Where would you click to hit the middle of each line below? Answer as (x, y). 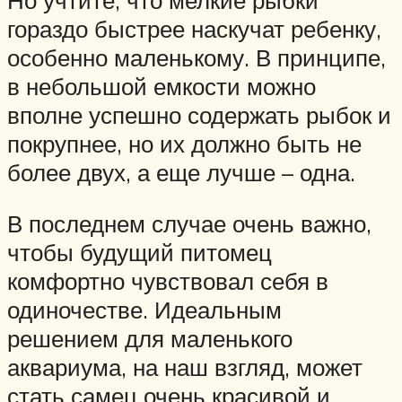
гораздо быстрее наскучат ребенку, (194, 28)
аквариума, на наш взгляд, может (185, 367)
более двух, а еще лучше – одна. (181, 172)
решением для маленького (150, 339)
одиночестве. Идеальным (144, 310)
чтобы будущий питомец (140, 253)
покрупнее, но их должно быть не (184, 143)
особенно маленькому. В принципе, (197, 57)
